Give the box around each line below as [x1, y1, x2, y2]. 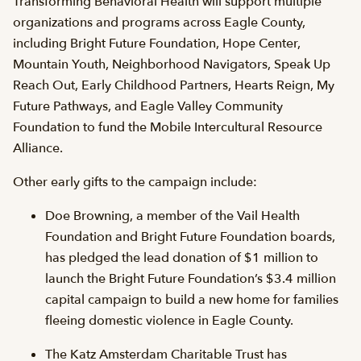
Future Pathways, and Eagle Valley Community [13, 97, 283, 115]
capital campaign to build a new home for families [45, 290, 338, 309]
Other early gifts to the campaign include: [13, 172, 257, 191]
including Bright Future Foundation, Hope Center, [13, 34, 301, 52]
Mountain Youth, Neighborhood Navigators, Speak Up [13, 55, 330, 73]
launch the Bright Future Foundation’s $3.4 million [45, 269, 336, 288]
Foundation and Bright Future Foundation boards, [45, 227, 335, 246]
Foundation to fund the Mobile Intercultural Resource [13, 118, 322, 136]
